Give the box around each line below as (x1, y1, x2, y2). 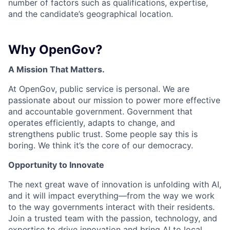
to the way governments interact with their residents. (8, 202, 215, 213)
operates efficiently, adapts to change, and (8, 118, 175, 128)
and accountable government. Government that (8, 106, 193, 117)
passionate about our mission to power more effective (8, 95, 220, 106)
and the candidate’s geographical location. (8, 9, 173, 20)
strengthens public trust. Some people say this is (8, 129, 198, 140)
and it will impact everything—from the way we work (8, 190, 215, 201)
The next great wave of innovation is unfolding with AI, (8, 179, 221, 190)
